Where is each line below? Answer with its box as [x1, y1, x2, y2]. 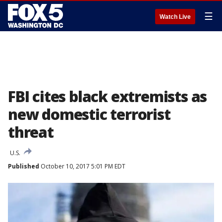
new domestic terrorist [8, 104, 170, 124]
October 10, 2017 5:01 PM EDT [39, 162, 125, 170]
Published [8, 162, 39, 170]
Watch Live [160, 13, 191, 20]
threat [8, 122, 54, 142]
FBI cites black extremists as [8, 86, 207, 107]
